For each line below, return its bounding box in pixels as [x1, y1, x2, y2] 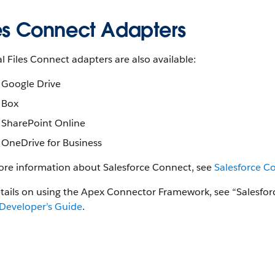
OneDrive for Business [1, 136, 102, 149]
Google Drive [1, 77, 61, 90]
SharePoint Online [1, 117, 85, 130]
